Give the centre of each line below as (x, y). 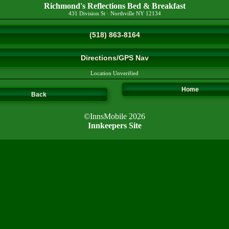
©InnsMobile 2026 (114, 116)
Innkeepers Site (114, 125)
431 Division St (87, 14)
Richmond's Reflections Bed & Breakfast (114, 6)
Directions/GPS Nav (114, 58)
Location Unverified (114, 73)
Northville (122, 14)
